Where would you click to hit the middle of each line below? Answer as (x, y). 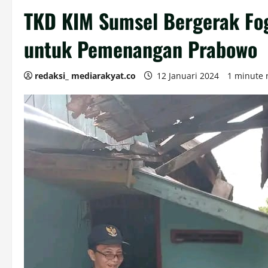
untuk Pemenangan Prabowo (141, 49)
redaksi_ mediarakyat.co (85, 76)
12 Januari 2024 (188, 76)
